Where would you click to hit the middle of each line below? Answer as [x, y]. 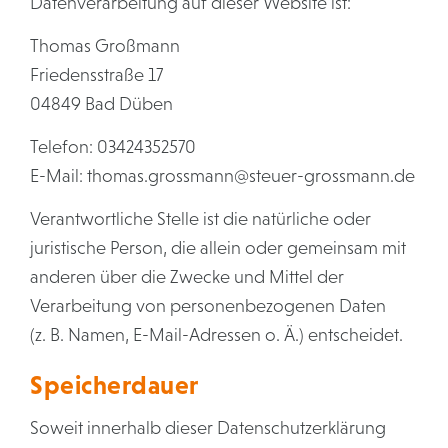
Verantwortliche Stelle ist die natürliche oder [200, 219]
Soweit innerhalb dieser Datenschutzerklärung [208, 428]
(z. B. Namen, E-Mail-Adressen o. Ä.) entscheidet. [216, 335]
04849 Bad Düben [101, 104]
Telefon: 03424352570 [113, 147]
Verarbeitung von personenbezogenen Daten [208, 306]
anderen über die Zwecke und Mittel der [187, 277]
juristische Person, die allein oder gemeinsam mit [218, 248]
